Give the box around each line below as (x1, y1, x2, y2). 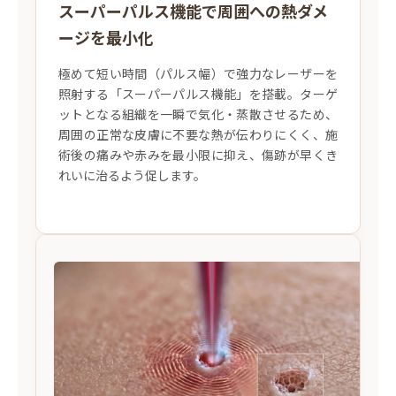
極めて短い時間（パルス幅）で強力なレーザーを (58, 64, 338, 82)
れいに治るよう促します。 (58, 165, 206, 184)
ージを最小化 (58, 25, 154, 49)
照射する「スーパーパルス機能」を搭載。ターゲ (58, 84, 338, 103)
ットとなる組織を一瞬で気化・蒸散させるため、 (58, 104, 338, 123)
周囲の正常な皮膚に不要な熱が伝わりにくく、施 (58, 125, 338, 143)
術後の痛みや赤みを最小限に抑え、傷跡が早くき (58, 145, 338, 164)
